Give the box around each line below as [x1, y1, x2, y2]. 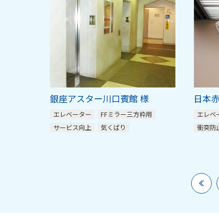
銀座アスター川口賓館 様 [50, 92, 149, 105]
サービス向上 [53, 122, 91, 132]
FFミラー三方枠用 [101, 109, 152, 119]
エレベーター [53, 109, 91, 119]
